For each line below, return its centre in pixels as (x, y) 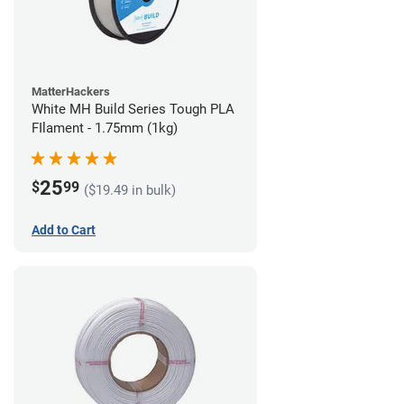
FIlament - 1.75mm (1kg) (105, 128)
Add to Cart (64, 230)
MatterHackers (71, 91)
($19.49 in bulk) (130, 190)
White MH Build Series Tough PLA (133, 109)
